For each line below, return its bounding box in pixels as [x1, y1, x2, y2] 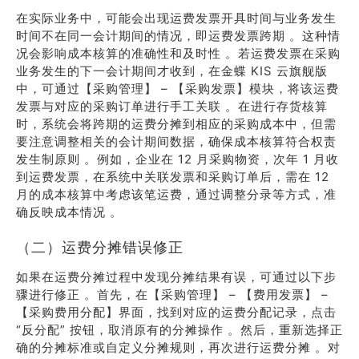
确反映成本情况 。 [16, 204, 123, 220]
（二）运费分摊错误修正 [16, 239, 184, 256]
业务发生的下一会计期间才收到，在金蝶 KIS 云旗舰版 [16, 63, 328, 79]
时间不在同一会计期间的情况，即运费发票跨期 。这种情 [16, 28, 341, 43]
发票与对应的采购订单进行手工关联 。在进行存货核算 [16, 99, 328, 114]
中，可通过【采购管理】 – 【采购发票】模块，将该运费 [16, 81, 339, 96]
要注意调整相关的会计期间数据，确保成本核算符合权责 [16, 134, 337, 149]
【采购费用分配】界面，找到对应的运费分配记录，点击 [16, 305, 337, 320]
